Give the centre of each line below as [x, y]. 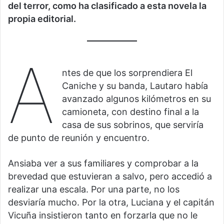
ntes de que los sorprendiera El [127, 73]
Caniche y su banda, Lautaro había [135, 86]
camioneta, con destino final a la [131, 112]
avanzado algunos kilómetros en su [137, 99]
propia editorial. [42, 18]
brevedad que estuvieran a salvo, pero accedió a [110, 176]
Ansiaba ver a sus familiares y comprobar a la [103, 163]
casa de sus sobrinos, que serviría [133, 125]
